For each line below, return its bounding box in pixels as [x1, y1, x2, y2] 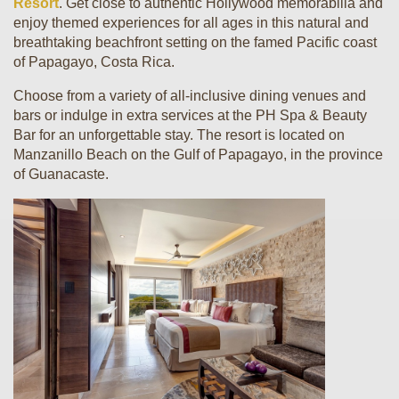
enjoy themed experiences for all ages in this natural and [13, 15, 369, 30]
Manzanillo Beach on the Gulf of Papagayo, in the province [13, 147, 383, 162]
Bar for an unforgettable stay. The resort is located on [13, 127, 345, 142]
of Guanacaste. [13, 167, 109, 182]
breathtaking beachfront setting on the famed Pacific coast [13, 35, 377, 50]
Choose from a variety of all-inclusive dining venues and [13, 88, 366, 103]
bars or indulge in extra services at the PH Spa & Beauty [13, 108, 367, 123]
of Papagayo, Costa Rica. [13, 54, 175, 69]
